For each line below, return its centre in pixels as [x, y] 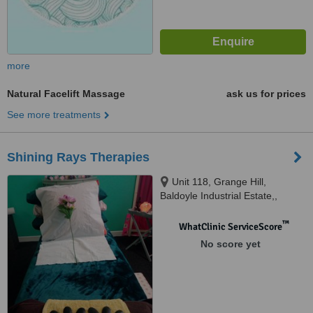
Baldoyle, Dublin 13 [203, 210]
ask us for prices [266, 94]
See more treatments [54, 115]
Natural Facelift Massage [66, 94]
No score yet [230, 244]
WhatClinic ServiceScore [230, 227]
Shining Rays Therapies [78, 157]
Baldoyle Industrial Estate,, [219, 196]
